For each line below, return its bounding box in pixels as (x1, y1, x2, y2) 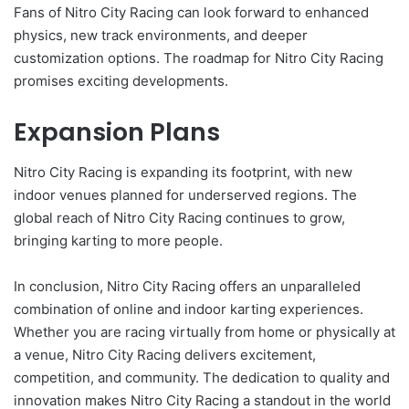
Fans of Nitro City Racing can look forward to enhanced (14, 3, 369, 21)
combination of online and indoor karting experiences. (14, 300, 363, 319)
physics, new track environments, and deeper (14, 26, 308, 44)
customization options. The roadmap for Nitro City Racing (14, 48, 383, 67)
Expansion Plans (14, 114, 220, 149)
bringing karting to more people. (14, 232, 223, 250)
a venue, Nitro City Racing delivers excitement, (14, 346, 316, 364)
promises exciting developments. (14, 71, 228, 89)
